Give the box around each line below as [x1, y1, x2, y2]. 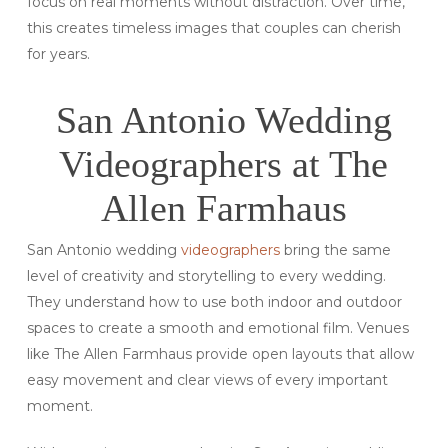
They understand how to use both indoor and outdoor [26, 293, 402, 312]
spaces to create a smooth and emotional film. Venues [26, 319, 409, 338]
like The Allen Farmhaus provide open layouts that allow [26, 345, 414, 364]
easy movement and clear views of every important [26, 371, 388, 390]
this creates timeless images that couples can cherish [26, 19, 401, 38]
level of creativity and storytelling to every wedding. [26, 267, 386, 286]
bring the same [279, 241, 391, 260]
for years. [26, 45, 90, 64]
